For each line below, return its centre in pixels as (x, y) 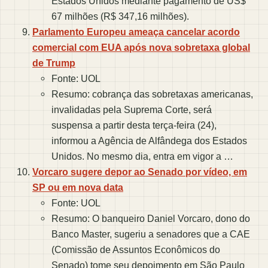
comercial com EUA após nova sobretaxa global (141, 48)
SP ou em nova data (78, 188)
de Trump (54, 63)
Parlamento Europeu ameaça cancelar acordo (136, 32)
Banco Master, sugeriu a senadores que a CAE (151, 234)
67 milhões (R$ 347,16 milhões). (120, 16)
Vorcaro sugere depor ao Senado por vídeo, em (140, 172)
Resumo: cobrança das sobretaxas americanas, (152, 94)
